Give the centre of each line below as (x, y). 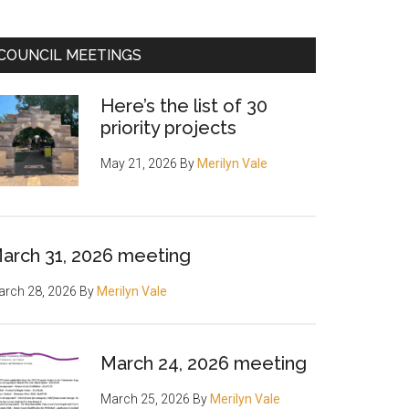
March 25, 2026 (145, 399)
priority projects (168, 128)
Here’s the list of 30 (184, 106)
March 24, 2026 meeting (204, 363)
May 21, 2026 (139, 163)
